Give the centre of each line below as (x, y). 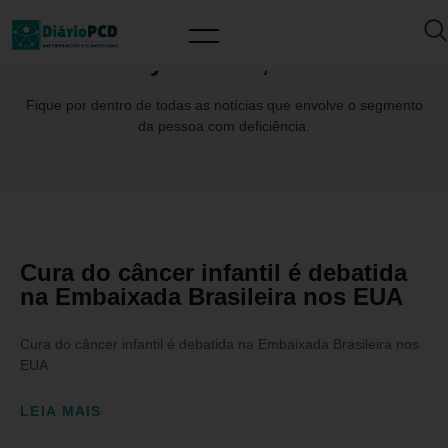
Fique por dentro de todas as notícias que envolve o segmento (224, 105)
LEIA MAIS (61, 411)
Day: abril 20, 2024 (224, 62)
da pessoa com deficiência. (224, 126)
